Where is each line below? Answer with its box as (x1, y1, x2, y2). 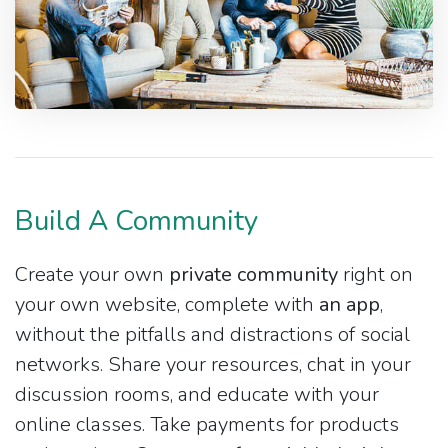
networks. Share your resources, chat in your (15, 351, 411, 379)
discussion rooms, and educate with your (15, 381, 379, 409)
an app (319, 291, 380, 319)
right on (338, 261, 413, 289)
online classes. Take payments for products (15, 411, 399, 439)
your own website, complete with (15, 291, 319, 319)
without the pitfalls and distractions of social (15, 321, 410, 349)
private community (169, 261, 338, 289)
